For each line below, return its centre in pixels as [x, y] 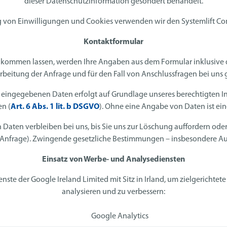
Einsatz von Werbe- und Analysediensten [113, 160]
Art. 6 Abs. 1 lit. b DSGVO [55, 107]
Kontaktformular [113, 42]
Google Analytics [120, 217]
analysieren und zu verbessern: [113, 192]
